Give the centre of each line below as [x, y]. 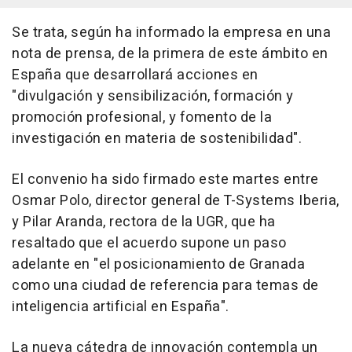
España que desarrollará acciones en [135, 75]
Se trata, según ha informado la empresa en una [171, 33]
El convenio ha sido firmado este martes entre [165, 180]
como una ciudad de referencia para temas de [165, 286]
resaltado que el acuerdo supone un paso [149, 244]
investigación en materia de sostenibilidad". [157, 139]
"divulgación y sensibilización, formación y [153, 97]
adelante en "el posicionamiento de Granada [158, 265]
